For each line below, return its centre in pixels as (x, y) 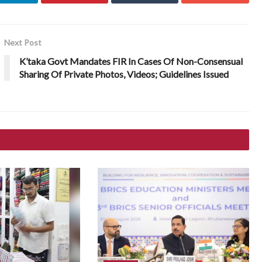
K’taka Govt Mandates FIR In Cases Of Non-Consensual (131, 61)
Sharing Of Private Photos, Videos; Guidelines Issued (124, 74)
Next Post (23, 42)
